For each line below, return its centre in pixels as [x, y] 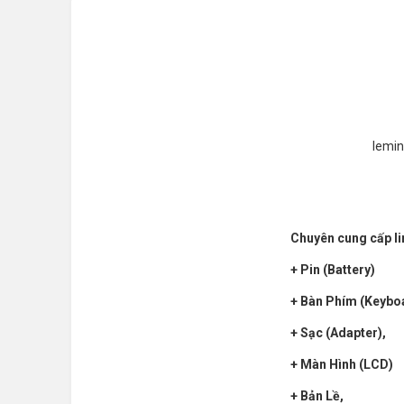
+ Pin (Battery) [334, 270]
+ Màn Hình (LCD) [342, 365]
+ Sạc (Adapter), [338, 333]
